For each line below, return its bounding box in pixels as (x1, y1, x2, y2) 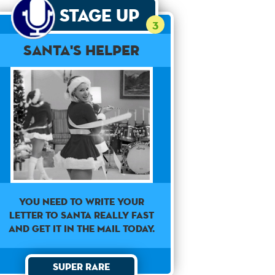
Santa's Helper (23, 41, 140, 59)
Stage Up (60, 4, 140, 26)
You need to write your (18, 195, 144, 208)
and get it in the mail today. (8, 222, 155, 235)
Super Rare (53, 260, 110, 273)
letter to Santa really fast (9, 208, 154, 222)
